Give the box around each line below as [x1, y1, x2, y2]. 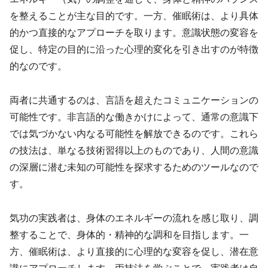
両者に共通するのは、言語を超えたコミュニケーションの [10, 95, 258, 105]
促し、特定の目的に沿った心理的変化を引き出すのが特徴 [10, 44, 258, 54]
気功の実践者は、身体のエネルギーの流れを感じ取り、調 [10, 212, 258, 223]
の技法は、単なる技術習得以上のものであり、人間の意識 [10, 145, 258, 156]
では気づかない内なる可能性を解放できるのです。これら [10, 128, 258, 139]
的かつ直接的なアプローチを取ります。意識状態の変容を [10, 27, 258, 38]
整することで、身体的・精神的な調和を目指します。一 [10, 229, 249, 240]
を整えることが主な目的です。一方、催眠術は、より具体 [10, 10, 258, 21]
